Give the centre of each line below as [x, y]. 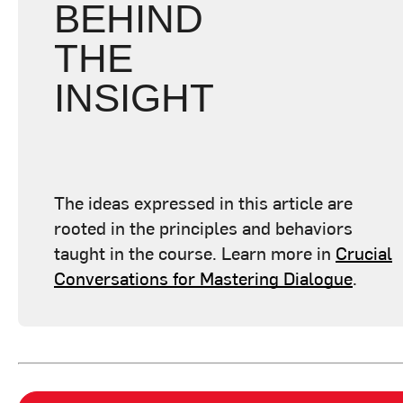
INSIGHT [134, 98]
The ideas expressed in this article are [203, 202]
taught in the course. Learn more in [195, 252]
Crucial [364, 252]
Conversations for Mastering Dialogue [203, 278]
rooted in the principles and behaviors [203, 227]
